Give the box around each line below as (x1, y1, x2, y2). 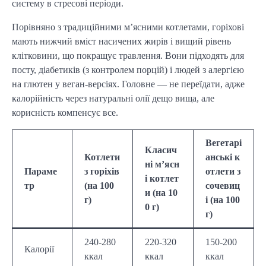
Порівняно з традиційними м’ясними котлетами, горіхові (12, 22, 244, 33)
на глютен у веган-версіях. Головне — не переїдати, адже (12, 79, 245, 90)
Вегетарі (205, 138, 242, 148)
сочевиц (205, 180, 240, 191)
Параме (24, 166, 57, 177)
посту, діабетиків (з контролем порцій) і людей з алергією (12, 65, 244, 75)
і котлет (145, 173, 179, 184)
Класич (145, 145, 177, 156)
